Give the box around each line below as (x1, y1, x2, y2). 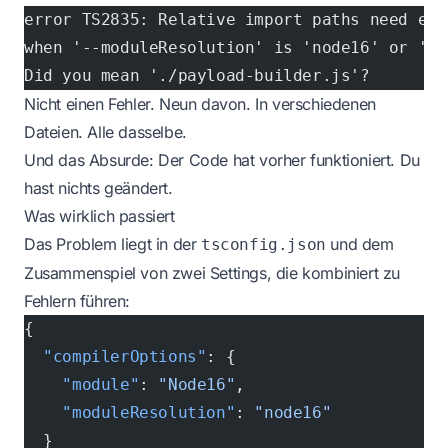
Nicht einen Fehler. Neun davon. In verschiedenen (24, 94, 376, 115)
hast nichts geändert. (24, 178, 173, 199)
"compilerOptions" (24, 347, 207, 367)
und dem (325, 234, 394, 255)
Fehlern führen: (24, 291, 130, 312)
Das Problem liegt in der (24, 234, 201, 255)
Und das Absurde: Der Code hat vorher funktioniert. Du (24, 150, 420, 171)
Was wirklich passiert (24, 206, 175, 227)
